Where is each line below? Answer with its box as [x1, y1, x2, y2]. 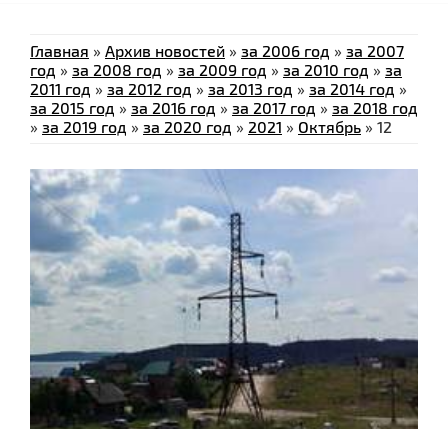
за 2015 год [30, 98, 115, 118]
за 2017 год [232, 98, 316, 118]
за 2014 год [309, 79, 395, 99]
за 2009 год [178, 60, 267, 80]
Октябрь [298, 117, 361, 137]
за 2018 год [332, 98, 418, 118]
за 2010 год [283, 60, 369, 80]
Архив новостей [105, 41, 225, 61]
